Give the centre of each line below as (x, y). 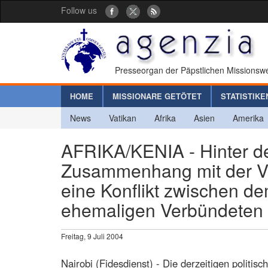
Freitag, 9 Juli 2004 (92, 236)
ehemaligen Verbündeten (162, 209)
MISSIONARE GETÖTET (157, 96)
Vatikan (123, 118)
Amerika (248, 118)
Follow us (79, 10)
